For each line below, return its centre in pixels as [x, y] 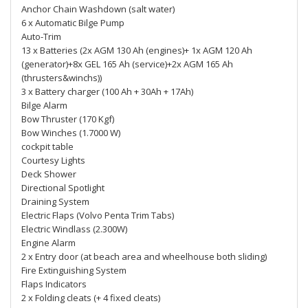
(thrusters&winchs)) [62, 78]
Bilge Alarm [44, 105]
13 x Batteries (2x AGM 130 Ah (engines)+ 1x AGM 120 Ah [137, 50]
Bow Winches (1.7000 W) [71, 133]
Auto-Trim [41, 36]
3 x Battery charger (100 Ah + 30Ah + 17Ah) [107, 91]
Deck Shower [49, 174]
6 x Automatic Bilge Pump [73, 23]
